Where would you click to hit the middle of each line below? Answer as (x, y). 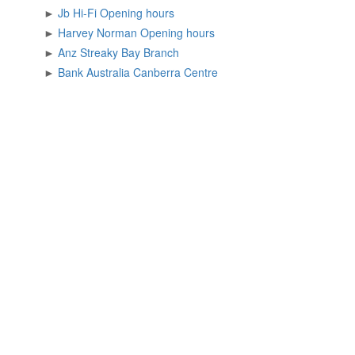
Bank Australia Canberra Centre (152, 72)
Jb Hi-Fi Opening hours (160, 13)
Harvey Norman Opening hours (200, 32)
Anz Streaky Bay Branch (130, 52)
